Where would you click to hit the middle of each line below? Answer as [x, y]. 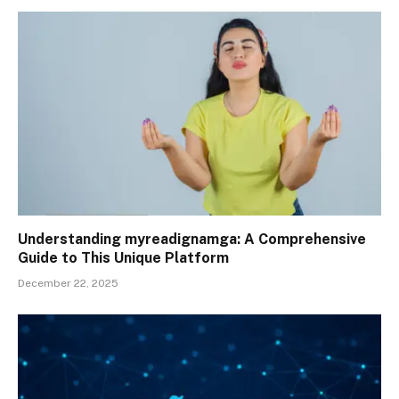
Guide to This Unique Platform [123, 258]
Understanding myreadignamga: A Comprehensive [192, 240]
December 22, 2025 [68, 284]
